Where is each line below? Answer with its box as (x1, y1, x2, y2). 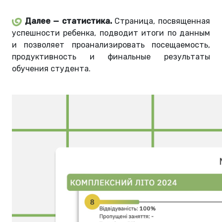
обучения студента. (12, 64, 91, 74)
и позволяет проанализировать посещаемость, (12, 40, 210, 50)
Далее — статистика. (24, 16, 112, 26)
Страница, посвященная (111, 16, 211, 26)
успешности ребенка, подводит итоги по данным (12, 28, 210, 38)
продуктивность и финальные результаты (12, 52, 210, 62)
